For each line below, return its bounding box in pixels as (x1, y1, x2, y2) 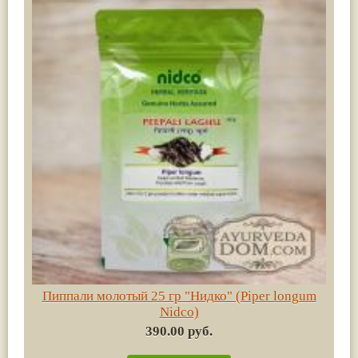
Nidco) (159, 304, 199, 320)
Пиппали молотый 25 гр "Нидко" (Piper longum (42, 288, 316, 304)
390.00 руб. (145, 323, 213, 339)
